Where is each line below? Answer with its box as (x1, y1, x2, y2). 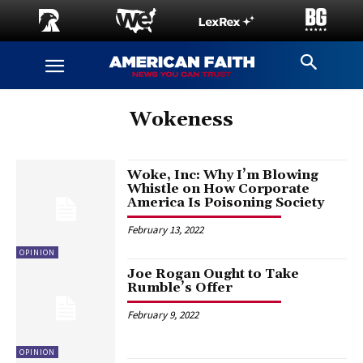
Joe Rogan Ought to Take (127, 266, 300, 283)
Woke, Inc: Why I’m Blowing (127, 167, 319, 183)
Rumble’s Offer (127, 280, 233, 297)
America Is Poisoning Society (127, 194, 325, 211)
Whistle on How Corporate (127, 181, 310, 197)
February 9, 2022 (127, 308, 199, 322)
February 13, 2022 (127, 223, 204, 237)
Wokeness (130, 108, 233, 132)
